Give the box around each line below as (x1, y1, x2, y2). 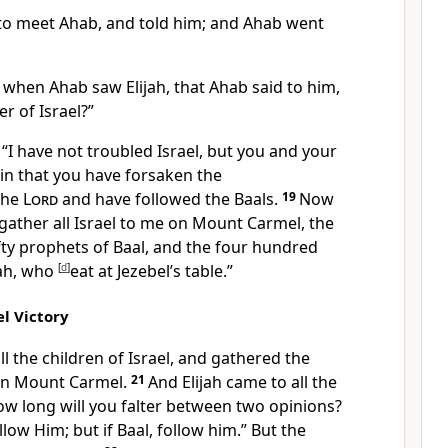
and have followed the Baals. (58, 188, 282, 210)
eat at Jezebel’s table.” (70, 260, 233, 282)
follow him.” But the (157, 419, 306, 441)
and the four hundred (153, 236, 318, 258)
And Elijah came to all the (148, 371, 337, 393)
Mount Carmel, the (192, 212, 334, 234)
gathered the (211, 347, 310, 369)
